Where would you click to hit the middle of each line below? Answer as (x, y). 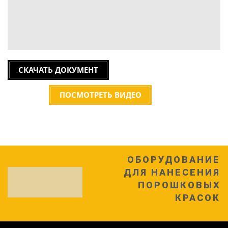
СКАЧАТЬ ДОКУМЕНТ (58, 69)
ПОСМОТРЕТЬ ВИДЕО (100, 94)
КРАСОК (197, 198)
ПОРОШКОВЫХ (179, 185)
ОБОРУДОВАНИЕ (174, 160)
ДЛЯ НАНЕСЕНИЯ (172, 173)
